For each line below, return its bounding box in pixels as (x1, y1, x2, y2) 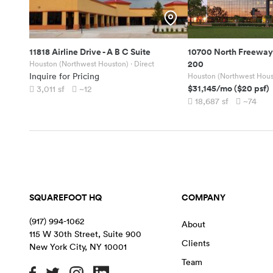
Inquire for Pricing (29, 70, 99, 82)
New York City (29, 241, 85, 252)
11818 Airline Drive (29, 45, 101, 58)
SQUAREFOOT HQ (29, 191, 102, 204)
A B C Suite (107, 45, 151, 58)
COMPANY (181, 191, 225, 204)
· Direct (129, 58, 154, 69)
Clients (181, 237, 210, 249)
